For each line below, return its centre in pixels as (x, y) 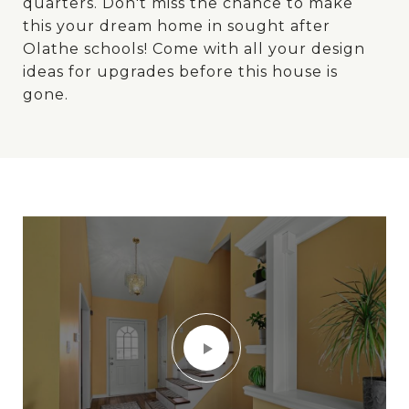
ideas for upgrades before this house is (180, 72)
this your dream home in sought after (177, 26)
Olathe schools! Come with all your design (194, 49)
